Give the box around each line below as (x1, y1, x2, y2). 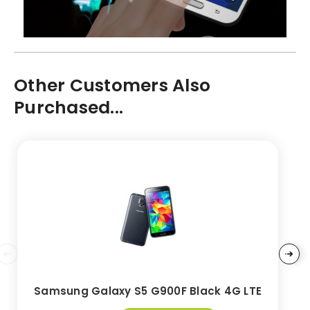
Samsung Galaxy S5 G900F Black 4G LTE (34, 284, 262, 299)
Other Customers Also (14, 73, 210, 98)
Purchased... (14, 95, 123, 120)
